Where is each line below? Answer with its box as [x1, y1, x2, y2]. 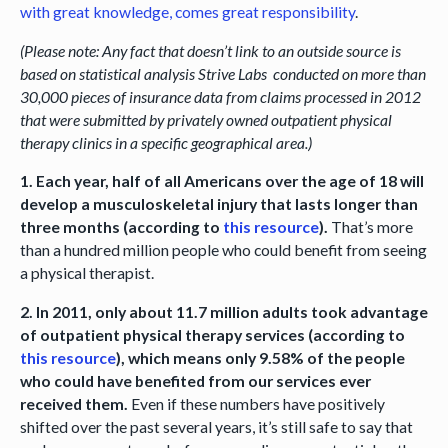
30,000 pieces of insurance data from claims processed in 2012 [19, 86, 421, 106]
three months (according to [19, 217, 223, 237]
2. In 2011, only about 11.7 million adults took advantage [19, 302, 428, 322]
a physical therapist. [19, 263, 154, 283]
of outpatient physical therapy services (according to [19, 325, 405, 345]
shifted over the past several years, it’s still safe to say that [19, 417, 413, 437]
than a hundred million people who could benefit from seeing [19, 240, 427, 260]
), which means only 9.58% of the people [115, 348, 405, 368]
